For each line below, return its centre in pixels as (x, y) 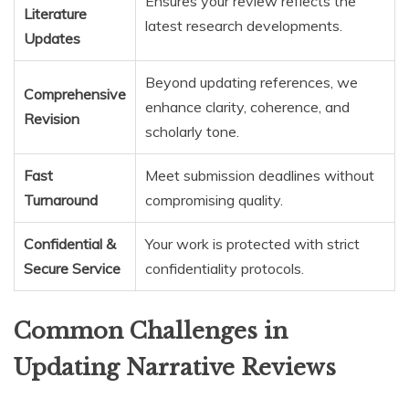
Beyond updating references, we (252, 82)
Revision (52, 118)
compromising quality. (214, 199)
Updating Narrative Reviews (175, 367)
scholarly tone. (192, 131)
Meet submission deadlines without (260, 175)
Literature (55, 13)
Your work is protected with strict (252, 243)
